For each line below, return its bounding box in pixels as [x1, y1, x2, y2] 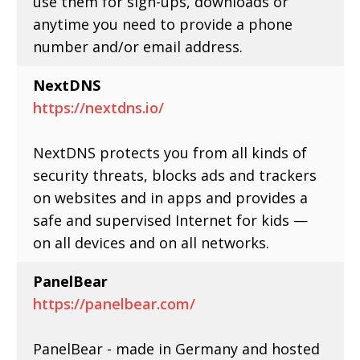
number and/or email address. [33, 36, 243, 56]
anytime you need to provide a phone [33, 14, 293, 34]
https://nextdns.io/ [33, 97, 165, 117]
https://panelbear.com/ [33, 293, 196, 313]
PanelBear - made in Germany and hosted [33, 338, 321, 358]
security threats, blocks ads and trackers [33, 165, 317, 185]
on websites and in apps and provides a [33, 187, 309, 207]
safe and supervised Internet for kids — [33, 210, 309, 230]
